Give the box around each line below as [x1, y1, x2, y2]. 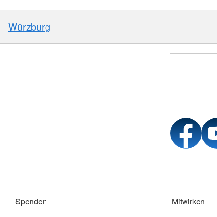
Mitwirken [172, 196, 205, 207]
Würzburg [8, 19, 50, 33]
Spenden [15, 196, 47, 207]
